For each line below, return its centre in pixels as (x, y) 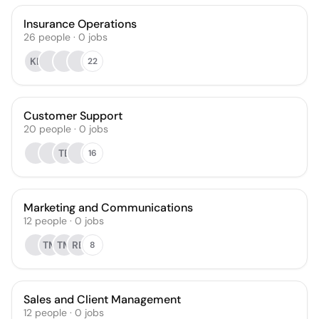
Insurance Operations (80, 24)
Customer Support (73, 116)
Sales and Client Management (102, 299)
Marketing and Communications (108, 208)
